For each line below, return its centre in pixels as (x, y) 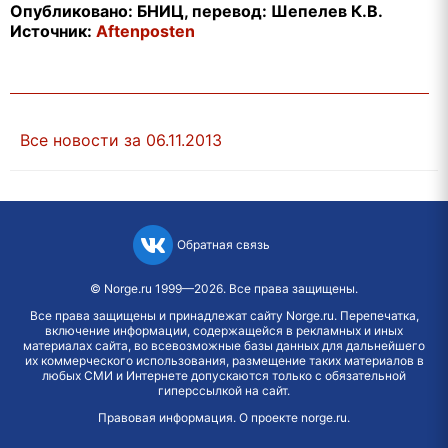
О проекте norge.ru (293, 417)
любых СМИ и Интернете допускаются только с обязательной (224, 375)
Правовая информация (165, 417)
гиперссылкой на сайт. (224, 390)
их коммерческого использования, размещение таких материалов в (224, 360)
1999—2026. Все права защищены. (255, 288)
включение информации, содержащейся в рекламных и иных (224, 330)
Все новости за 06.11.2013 (121, 139)
